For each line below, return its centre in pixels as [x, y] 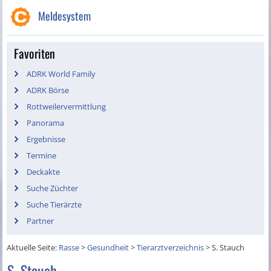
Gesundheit [108, 248]
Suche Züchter [53, 188]
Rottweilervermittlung [67, 107]
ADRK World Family [61, 74]
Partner [41, 221]
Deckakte [44, 172]
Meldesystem [65, 16]
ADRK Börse [48, 90]
